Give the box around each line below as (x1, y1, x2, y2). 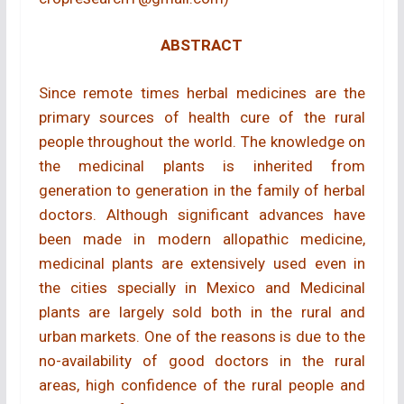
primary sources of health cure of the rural (38, 107, 366, 126)
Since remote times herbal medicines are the (38, 83, 366, 102)
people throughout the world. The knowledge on (38, 132, 366, 151)
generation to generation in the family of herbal (38, 180, 366, 199)
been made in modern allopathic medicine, (38, 229, 366, 248)
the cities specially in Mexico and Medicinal (38, 278, 366, 297)
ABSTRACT (161, 36, 243, 55)
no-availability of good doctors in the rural (38, 351, 366, 370)
